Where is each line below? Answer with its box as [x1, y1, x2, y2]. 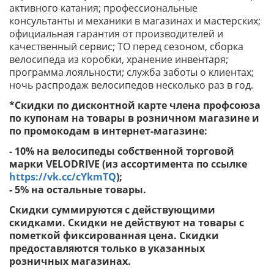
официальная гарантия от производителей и [9, 27, 223, 40]
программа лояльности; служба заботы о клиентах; [9, 65, 254, 79]
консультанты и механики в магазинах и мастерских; [9, 14, 261, 28]
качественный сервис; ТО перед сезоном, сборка [9, 40, 243, 53]
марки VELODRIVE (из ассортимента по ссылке [9, 157, 247, 171]
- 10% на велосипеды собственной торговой [9, 144, 234, 158]
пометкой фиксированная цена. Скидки [9, 229, 219, 242]
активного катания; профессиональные [9, 1, 198, 15]
